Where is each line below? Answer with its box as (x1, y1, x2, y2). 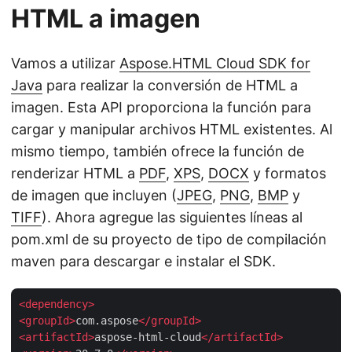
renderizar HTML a (11, 164, 139, 181)
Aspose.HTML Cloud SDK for (119, 54, 310, 71)
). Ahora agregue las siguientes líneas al (42, 208, 302, 225)
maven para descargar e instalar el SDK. (11, 252, 276, 269)
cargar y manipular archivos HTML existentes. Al (11, 120, 332, 137)
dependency (25, 297, 88, 310)
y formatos (249, 164, 326, 181)
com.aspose (75, 313, 138, 327)
